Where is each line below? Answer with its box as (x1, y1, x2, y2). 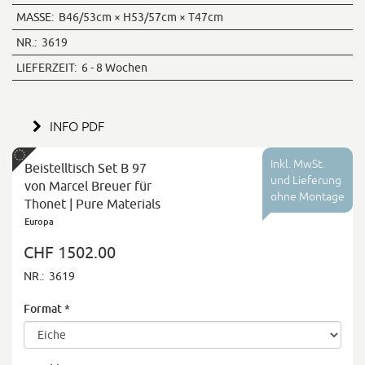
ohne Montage (270, 190, 345, 204)
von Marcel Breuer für (24, 178, 152, 194)
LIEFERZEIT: (16, 61, 77, 75)
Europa (24, 216, 54, 227)
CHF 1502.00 (24, 243, 116, 262)
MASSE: (16, 11, 54, 24)
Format (24, 301, 62, 316)
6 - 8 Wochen (77, 61, 147, 75)
